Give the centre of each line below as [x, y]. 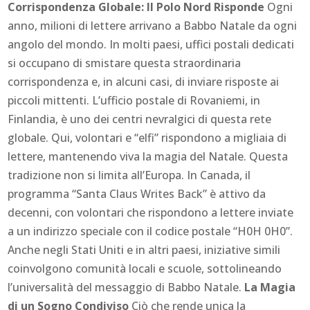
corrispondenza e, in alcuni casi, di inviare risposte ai [144, 82]
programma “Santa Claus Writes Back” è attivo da [137, 194]
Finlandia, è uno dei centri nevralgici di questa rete [140, 119]
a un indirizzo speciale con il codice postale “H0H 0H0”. [151, 231]
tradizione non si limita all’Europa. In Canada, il [129, 175]
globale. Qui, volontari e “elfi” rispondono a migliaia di [147, 138]
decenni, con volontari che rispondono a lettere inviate [151, 213]
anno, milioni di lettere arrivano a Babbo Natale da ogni [153, 26]
